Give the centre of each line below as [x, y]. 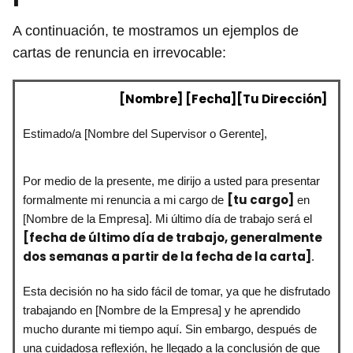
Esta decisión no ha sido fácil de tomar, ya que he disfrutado [176, 291]
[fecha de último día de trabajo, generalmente [173, 237]
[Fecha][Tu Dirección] [255, 98]
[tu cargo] [260, 199]
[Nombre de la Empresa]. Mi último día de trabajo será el [167, 218]
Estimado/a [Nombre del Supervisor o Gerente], [145, 133]
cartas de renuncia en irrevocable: [119, 52]
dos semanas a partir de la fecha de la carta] [167, 256]
